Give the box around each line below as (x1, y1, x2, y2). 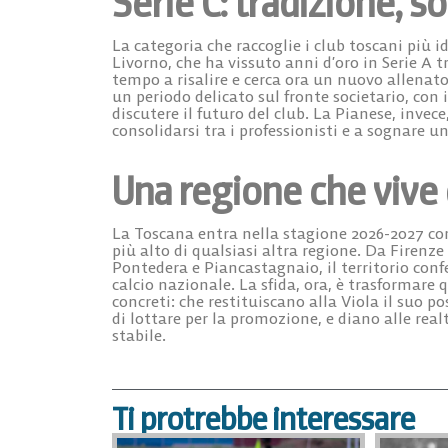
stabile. (112, 325, 166, 346)
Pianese (335, 103, 392, 124)
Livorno (112, 52, 168, 73)
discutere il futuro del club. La (112, 103, 335, 124)
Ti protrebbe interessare (112, 397, 415, 440)
